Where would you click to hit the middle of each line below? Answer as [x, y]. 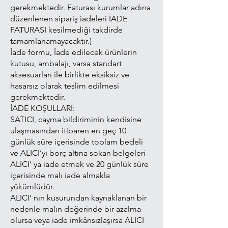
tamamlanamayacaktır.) [51, 41]
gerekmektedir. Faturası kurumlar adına [80, 7]
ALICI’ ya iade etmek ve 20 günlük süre [79, 164]
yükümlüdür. [32, 187]
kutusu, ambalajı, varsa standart [66, 63]
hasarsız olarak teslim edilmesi [65, 86]
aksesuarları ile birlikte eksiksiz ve [70, 75]
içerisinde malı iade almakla [60, 175]
